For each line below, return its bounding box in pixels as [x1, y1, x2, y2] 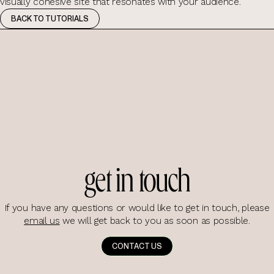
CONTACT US [112, 242, 162, 251]
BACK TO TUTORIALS [10, 13, 89, 23]
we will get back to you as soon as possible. [62, 215, 250, 227]
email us [24, 215, 60, 227]
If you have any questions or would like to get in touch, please [4, 202, 270, 214]
